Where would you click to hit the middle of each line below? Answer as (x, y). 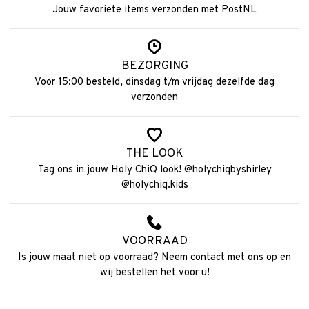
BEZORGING (154, 67)
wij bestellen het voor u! (154, 273)
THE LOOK (154, 154)
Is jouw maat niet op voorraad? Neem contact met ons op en (154, 258)
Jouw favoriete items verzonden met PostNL (154, 10)
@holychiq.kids (154, 186)
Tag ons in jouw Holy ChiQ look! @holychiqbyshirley (154, 170)
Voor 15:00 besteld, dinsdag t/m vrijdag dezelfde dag (154, 83)
